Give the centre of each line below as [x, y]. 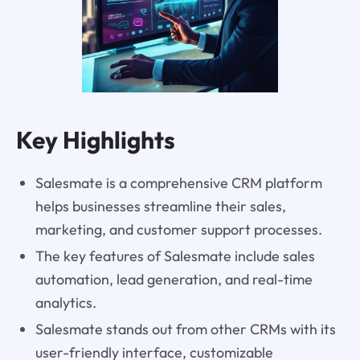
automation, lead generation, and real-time [174, 279]
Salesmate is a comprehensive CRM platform [178, 182]
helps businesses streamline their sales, [160, 206]
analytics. [65, 302]
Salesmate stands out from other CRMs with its [185, 329]
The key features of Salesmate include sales [175, 256]
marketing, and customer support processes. [178, 229]
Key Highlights [95, 140]
